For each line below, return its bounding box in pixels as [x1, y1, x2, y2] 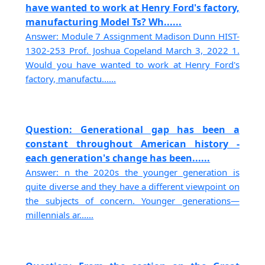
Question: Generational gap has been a [25, 123, 240, 137]
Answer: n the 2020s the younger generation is [25, 166, 240, 179]
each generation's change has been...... [25, 151, 211, 165]
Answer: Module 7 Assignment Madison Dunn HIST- [25, 30, 240, 42]
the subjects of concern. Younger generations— [25, 195, 240, 207]
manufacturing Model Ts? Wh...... [25, 15, 182, 28]
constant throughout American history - [25, 137, 240, 151]
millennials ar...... [25, 209, 94, 221]
